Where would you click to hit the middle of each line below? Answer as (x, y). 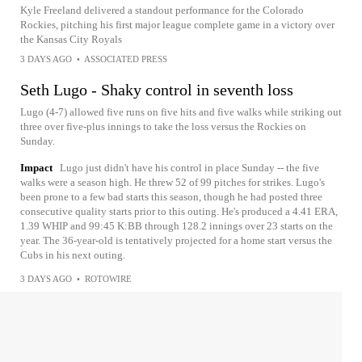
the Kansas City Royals (71, 39)
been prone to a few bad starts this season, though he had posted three (171, 197)
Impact (36, 168)
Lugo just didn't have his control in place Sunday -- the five (189, 168)
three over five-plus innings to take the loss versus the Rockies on (163, 126)
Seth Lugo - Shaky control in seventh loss (157, 90)
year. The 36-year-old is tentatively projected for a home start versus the (176, 240)
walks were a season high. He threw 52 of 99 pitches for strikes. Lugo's (173, 182)
